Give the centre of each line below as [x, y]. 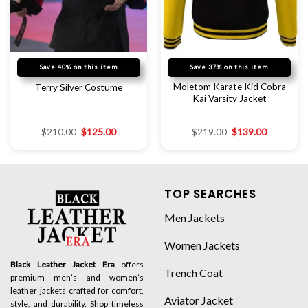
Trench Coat [194, 273]
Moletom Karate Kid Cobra [229, 87]
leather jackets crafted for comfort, [77, 290]
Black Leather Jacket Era [63, 264]
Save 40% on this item [79, 67]
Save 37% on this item [229, 67]
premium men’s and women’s [77, 277]
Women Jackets [202, 245]
